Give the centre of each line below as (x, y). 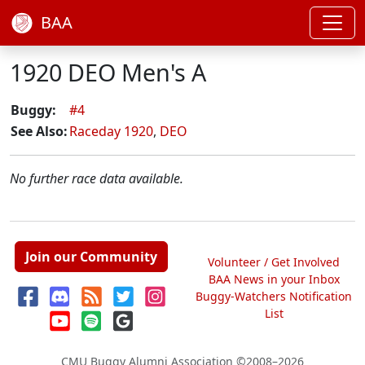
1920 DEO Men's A (108, 72)
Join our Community (91, 257)
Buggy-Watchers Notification (274, 296)
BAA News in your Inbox (274, 279)
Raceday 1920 (111, 131)
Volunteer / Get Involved (274, 262)
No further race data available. (97, 178)
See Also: (39, 131)
